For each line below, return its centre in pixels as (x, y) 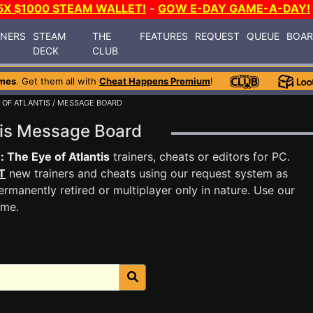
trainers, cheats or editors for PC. (200, 156)
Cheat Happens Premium (155, 81)
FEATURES (164, 36)
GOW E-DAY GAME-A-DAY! (234, 8)
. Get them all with (58, 81)
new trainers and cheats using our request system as (147, 173)
